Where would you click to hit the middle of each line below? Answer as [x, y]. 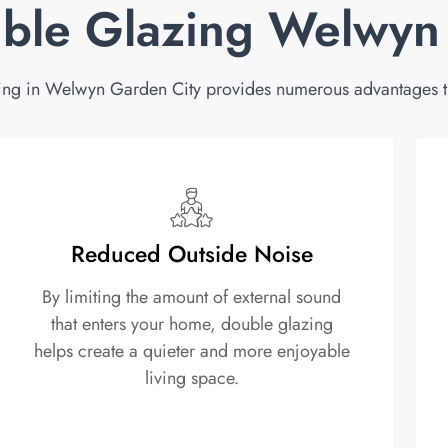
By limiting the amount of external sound [192, 297]
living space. [191, 378]
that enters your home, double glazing [191, 324]
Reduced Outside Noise [191, 254]
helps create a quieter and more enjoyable [191, 351]
